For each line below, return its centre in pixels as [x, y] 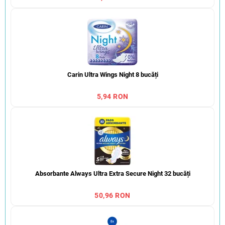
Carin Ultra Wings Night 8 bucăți [113, 75]
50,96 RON [113, 196]
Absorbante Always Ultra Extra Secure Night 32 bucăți [113, 174]
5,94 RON [113, 97]
